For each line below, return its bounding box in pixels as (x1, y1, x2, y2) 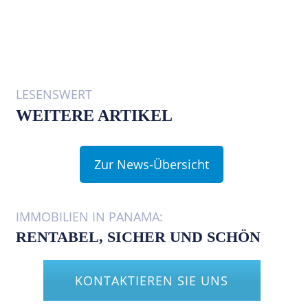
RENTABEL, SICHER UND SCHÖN (16, 228, 261, 245)
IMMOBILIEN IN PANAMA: (16, 208, 163, 225)
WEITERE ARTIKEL (16, 107, 173, 124)
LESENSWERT (16, 86, 92, 102)
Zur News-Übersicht (94, 156, 210, 173)
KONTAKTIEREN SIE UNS (75, 272, 229, 289)
